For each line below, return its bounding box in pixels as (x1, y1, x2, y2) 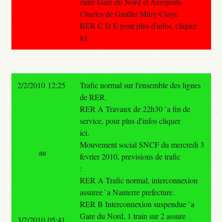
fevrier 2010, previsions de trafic (79, 151, 180, 162)
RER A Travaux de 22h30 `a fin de (79, 103, 190, 114)
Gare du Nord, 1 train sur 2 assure (79, 210, 186, 221)
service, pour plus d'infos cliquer (79, 115, 180, 126)
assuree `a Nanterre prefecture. (79, 186, 174, 197)
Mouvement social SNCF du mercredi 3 (79, 139, 204, 150)
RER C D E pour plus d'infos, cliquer (79, 20, 197, 31)
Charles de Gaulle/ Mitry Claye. (79, 8, 179, 19)
